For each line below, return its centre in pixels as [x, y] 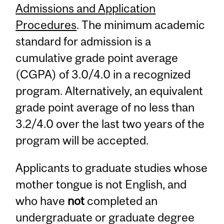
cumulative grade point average [97, 57]
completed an [121, 201]
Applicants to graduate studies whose [112, 168]
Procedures [46, 24]
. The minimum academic [141, 24]
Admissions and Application [86, 8]
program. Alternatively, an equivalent [109, 90]
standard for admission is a [83, 41]
